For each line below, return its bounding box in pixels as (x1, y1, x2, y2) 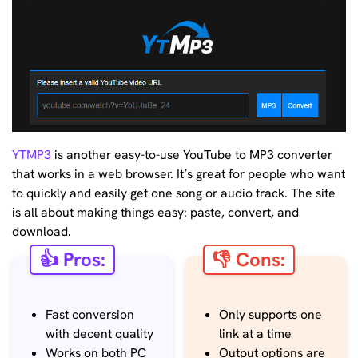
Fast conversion (46, 305, 134, 323)
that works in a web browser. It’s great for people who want (12, 165, 345, 183)
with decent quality (46, 324, 153, 342)
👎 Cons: (213, 246, 286, 272)
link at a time (219, 324, 292, 342)
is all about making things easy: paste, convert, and (12, 204, 299, 221)
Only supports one (219, 305, 323, 323)
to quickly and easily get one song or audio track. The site (12, 185, 336, 202)
